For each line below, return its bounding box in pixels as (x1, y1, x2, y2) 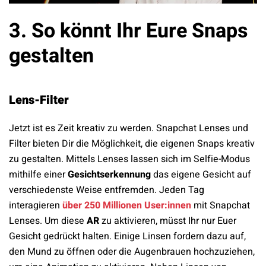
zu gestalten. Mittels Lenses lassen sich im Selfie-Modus (9, 152, 250, 167)
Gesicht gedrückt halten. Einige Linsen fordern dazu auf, (9, 229, 246, 244)
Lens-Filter (9, 91, 69, 109)
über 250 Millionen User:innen (60, 198, 191, 213)
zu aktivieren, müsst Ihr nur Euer (99, 214, 236, 229)
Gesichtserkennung (68, 167, 151, 182)
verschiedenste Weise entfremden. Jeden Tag (9, 183, 204, 198)
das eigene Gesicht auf (151, 167, 251, 182)
